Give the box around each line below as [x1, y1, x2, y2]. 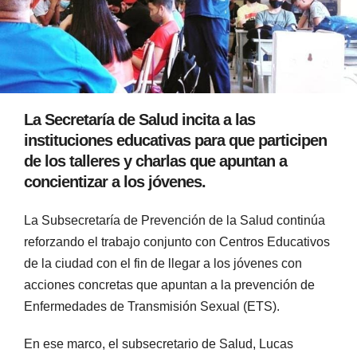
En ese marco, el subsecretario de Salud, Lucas [24, 337, 293, 351]
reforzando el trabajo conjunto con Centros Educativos [24, 235, 330, 249]
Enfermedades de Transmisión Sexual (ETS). [24, 300, 280, 314]
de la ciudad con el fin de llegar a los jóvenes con [24, 257, 302, 271]
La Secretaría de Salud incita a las [24, 110, 255, 128]
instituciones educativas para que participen [24, 131, 327, 149]
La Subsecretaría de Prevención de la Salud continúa [24, 214, 325, 228]
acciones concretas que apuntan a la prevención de [24, 278, 315, 292]
